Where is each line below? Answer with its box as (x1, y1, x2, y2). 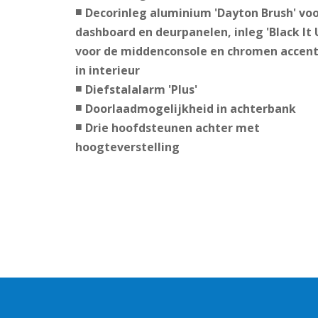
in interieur (75, 62, 140, 79)
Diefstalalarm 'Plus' (84, 82, 197, 98)
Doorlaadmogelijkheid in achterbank (84, 101, 296, 117)
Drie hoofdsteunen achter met (84, 120, 260, 136)
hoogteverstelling (75, 139, 180, 155)
